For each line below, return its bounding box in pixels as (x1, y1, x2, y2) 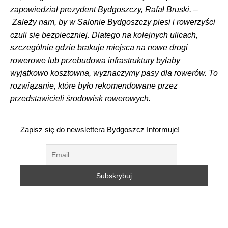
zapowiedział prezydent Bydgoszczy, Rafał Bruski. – (10, 5, 198, 14)
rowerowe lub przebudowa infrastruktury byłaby (10, 56, 180, 65)
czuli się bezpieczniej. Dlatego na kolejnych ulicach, (10, 31, 198, 40)
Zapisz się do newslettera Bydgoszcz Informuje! (20, 125, 180, 134)
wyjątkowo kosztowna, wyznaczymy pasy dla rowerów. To (10, 69, 218, 78)
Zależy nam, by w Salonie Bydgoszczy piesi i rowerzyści (10, 18, 215, 27)
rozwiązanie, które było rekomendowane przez (10, 81, 178, 91)
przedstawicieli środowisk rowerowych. (10, 94, 151, 103)
